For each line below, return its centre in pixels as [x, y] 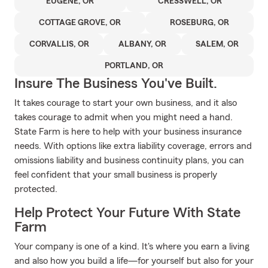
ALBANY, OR [142, 44]
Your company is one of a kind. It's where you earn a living [132, 246]
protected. [36, 189]
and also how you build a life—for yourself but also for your [134, 261]
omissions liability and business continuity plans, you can [129, 160]
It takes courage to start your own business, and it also [126, 103]
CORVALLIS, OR [59, 44]
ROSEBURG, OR [200, 23]
